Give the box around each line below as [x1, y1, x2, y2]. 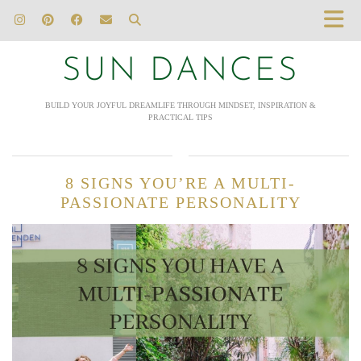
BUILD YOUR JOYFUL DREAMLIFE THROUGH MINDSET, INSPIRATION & [45, 101, 316, 110]
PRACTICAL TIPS [148, 113, 213, 122]
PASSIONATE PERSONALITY [60, 193, 301, 211]
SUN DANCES [62, 56, 299, 88]
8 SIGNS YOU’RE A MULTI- [65, 174, 296, 192]
